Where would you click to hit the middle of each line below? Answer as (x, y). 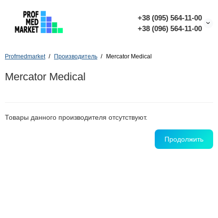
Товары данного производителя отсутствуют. (76, 117)
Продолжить (184, 139)
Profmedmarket (25, 56)
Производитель (76, 56)
